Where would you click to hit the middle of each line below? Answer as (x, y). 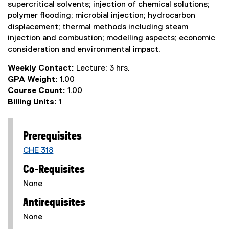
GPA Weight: (34, 80)
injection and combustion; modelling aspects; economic (111, 38)
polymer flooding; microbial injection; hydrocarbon (101, 16)
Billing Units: (33, 102)
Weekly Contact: (42, 68)
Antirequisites (54, 203)
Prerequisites (53, 136)
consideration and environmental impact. (84, 50)
